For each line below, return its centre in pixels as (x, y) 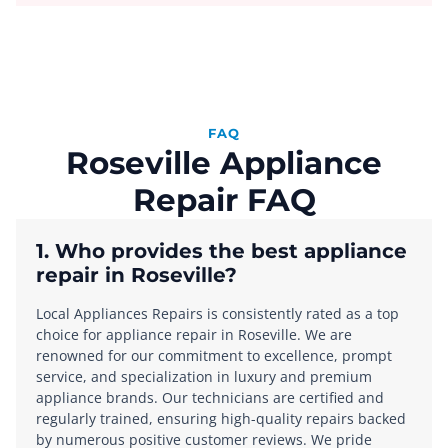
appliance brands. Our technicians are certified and (210, 398)
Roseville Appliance (224, 163)
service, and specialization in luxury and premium (204, 377)
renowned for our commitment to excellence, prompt (214, 356)
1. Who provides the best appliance (221, 251)
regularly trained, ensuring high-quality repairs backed (221, 419)
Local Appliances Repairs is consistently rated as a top (217, 314)
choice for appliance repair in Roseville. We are (194, 335)
